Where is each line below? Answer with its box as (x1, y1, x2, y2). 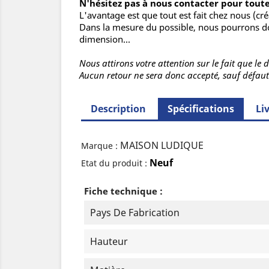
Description (91, 102, 147, 116)
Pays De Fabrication (90, 206, 180, 220)
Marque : (81, 140, 118, 152)
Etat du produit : (81, 157, 148, 169)
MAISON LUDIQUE (120, 139, 204, 153)
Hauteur (90, 235, 128, 249)
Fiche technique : (84, 185, 163, 198)
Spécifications (168, 102, 235, 116)
